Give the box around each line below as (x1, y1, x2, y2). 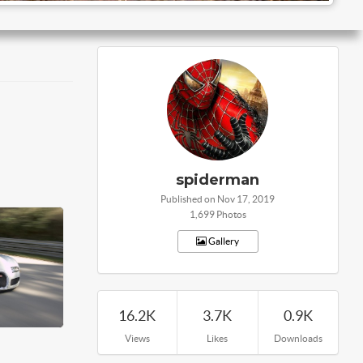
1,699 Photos (189, 209, 246, 220)
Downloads (273, 333, 322, 344)
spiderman (176, 171, 259, 189)
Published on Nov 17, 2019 (160, 194, 275, 204)
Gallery (207, 236, 240, 246)
